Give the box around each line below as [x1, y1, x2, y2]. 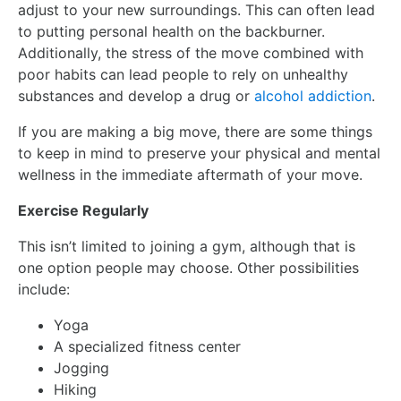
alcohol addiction [254, 86, 371, 105]
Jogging [54, 358, 109, 377]
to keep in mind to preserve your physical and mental [18, 143, 380, 162]
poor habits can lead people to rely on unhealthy [18, 64, 348, 83]
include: [18, 279, 70, 298]
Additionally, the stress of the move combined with [18, 43, 363, 62]
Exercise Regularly [18, 200, 149, 219]
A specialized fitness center [54, 337, 241, 355]
